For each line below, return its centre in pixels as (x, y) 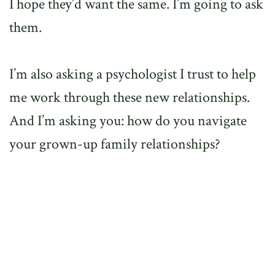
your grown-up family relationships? (115, 144)
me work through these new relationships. (130, 97)
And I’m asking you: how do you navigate (128, 121)
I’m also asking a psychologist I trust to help (133, 74)
